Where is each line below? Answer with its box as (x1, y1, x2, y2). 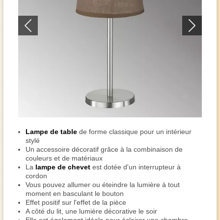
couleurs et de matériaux (26, 154, 103, 162)
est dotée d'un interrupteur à (90, 163, 181, 171)
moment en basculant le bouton (26, 190, 124, 197)
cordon (26, 172, 47, 180)
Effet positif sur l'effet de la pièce (26, 198, 126, 206)
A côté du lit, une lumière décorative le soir (26, 207, 157, 215)
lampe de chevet (35, 163, 90, 171)
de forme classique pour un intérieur (77, 128, 192, 136)
